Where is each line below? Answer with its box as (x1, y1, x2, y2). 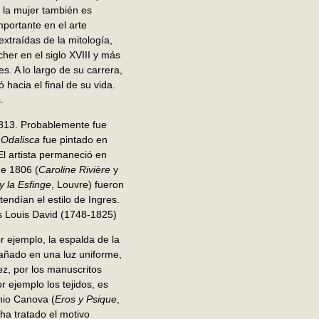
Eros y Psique (55, 293, 117, 305)
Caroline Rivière (38, 164, 113, 176)
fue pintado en (40, 134, 108, 146)
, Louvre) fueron (51, 179, 124, 191)
